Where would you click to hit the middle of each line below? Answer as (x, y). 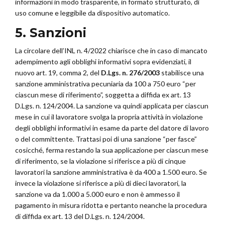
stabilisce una (183, 72)
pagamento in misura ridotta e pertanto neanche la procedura (111, 205)
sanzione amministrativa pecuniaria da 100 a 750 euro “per (105, 83)
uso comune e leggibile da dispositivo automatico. (92, 13)
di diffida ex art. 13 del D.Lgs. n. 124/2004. (80, 216)
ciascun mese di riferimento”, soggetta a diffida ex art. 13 (103, 94)
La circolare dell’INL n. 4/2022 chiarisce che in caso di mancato (111, 50)
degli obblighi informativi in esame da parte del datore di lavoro (112, 128)
